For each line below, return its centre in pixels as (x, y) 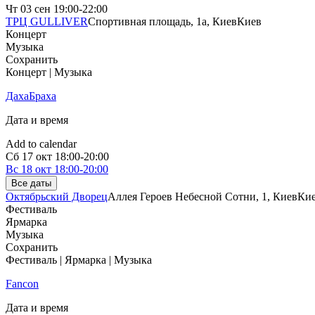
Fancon (22, 284)
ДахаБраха (31, 96)
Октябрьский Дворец (57, 197)
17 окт (37, 157)
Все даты (31, 184)
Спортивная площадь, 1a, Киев (162, 22)
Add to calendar (41, 144)
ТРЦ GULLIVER (47, 22)
